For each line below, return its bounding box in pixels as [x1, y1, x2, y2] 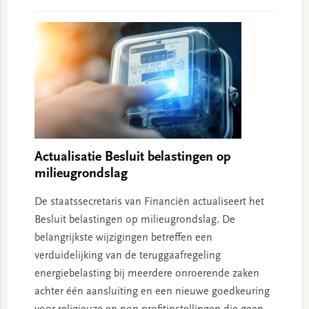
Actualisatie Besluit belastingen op [34, 150, 231, 165]
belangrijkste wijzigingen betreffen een [34, 232, 212, 244]
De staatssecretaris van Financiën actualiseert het [34, 197, 264, 208]
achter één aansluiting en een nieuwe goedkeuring [34, 286, 270, 298]
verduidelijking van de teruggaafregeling [34, 250, 221, 262]
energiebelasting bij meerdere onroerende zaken [34, 268, 259, 280]
